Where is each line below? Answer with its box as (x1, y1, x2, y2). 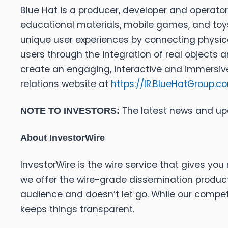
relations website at (20, 78, 111, 91)
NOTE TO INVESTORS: (20, 106, 120, 117)
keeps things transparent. (20, 203, 134, 216)
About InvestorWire (20, 133, 105, 144)
